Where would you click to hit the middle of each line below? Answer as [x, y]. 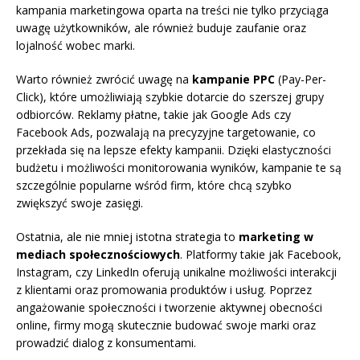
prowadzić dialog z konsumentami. [106, 343]
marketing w [276, 237]
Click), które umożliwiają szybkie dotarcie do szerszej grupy [170, 97]
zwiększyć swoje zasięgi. [80, 203]
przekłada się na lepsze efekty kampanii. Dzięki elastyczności [174, 150]
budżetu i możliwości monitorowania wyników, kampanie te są [179, 168]
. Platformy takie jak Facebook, [261, 255]
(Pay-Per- [301, 80]
